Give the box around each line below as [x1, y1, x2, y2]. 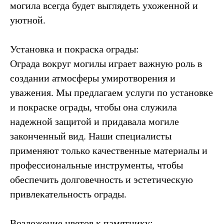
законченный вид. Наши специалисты [10, 130, 171, 141]
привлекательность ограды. [10, 188, 126, 199]
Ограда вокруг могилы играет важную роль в [10, 57, 202, 69]
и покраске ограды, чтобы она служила [10, 101, 177, 112]
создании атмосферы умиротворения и [10, 72, 175, 83]
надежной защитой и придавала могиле [10, 115, 179, 127]
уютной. [10, 14, 45, 25]
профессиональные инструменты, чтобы [10, 159, 183, 170]
